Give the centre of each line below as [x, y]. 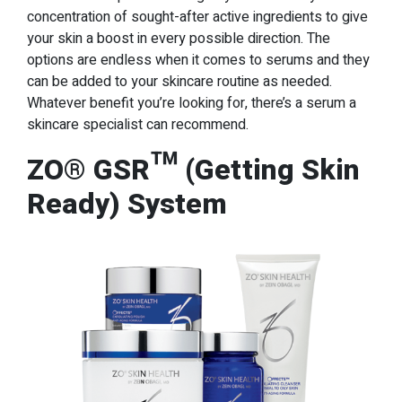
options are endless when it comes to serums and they [198, 61]
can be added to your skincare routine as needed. [179, 82]
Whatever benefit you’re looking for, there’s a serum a [192, 104]
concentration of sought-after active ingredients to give [197, 17]
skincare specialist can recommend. [138, 125]
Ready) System [127, 205]
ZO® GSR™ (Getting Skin [193, 170]
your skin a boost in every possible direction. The [179, 39]
